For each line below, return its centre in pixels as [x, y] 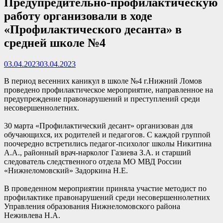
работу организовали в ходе [78, 16]
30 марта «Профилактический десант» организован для [98, 125]
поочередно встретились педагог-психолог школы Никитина [108, 143]
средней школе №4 [55, 43]
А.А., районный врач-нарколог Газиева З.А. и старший [98, 152]
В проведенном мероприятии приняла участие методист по [105, 188]
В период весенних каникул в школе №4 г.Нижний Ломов [103, 81]
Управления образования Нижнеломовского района [92, 206]
